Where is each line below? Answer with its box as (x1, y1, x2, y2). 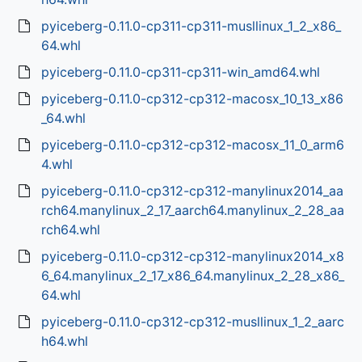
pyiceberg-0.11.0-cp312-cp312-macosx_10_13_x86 (40, 90, 343, 107)
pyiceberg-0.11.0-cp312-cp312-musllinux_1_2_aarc (40, 314, 344, 330)
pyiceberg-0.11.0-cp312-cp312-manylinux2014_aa (40, 183, 343, 199)
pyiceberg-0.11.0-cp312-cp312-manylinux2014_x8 (40, 248, 344, 264)
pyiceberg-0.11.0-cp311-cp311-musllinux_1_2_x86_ (40, 18, 341, 34)
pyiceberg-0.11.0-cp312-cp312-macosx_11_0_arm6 (40, 137, 344, 153)
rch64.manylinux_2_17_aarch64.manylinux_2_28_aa (40, 202, 344, 218)
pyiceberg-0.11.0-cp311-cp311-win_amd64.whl (40, 64, 320, 80)
